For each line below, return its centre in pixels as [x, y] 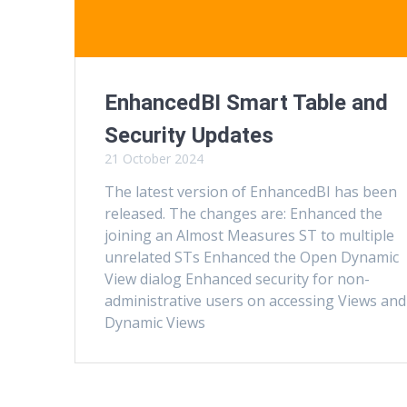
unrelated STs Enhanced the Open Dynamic [252, 257]
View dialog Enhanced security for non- [238, 278]
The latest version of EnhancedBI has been [251, 191]
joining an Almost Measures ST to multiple [250, 235]
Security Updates [189, 135]
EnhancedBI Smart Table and [247, 102]
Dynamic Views [159, 322]
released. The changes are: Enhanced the [244, 213]
